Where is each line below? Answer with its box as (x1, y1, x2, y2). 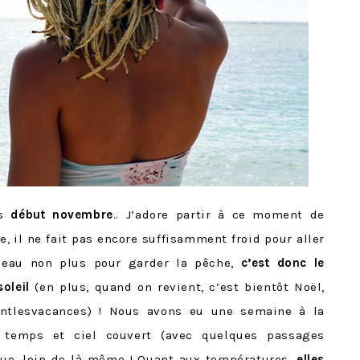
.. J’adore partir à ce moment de (112, 207, 325, 222)
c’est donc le (240, 256, 325, 270)
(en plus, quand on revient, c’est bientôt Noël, (29, 280, 325, 294)
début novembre (10, 207, 113, 222)
